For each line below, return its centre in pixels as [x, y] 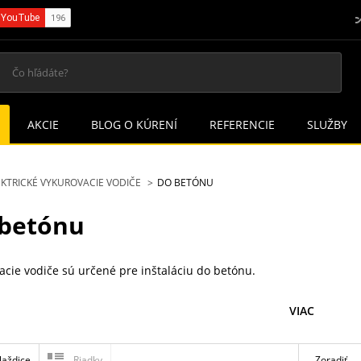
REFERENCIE [242, 124]
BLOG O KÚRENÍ [134, 124]
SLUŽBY [327, 124]
